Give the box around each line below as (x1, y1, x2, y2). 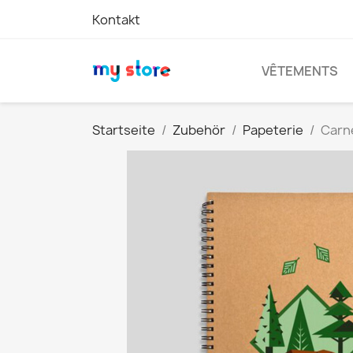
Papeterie (243, 121, 303, 139)
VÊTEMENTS (262, 62, 338, 80)
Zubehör (173, 121, 225, 139)
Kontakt (92, 11, 140, 28)
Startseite (92, 121, 155, 139)
